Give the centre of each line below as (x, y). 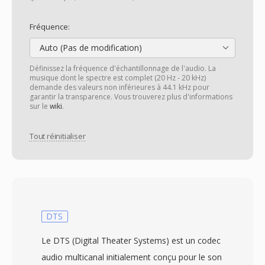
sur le (40, 106)
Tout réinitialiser (58, 136)
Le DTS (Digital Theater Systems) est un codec (131, 240)
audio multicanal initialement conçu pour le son (132, 257)
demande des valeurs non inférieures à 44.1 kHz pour (119, 87)
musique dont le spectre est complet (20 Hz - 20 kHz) (118, 78)
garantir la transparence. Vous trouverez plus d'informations (131, 97)
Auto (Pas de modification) (90, 48)
